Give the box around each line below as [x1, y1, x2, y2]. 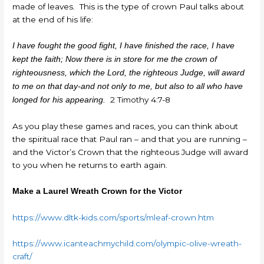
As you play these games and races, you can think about [12, 121, 239, 131]
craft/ [12, 251, 33, 261]
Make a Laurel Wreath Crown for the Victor [12, 186, 183, 196]
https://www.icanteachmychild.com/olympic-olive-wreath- [12, 238, 242, 248]
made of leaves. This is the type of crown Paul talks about [12, 2, 245, 12]
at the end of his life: [12, 15, 94, 25]
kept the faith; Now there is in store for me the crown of [12, 55, 217, 64]
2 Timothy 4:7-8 [105, 95, 171, 105]
